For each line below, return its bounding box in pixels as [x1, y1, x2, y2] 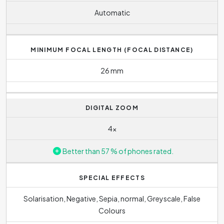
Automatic [94, 7, 130, 17]
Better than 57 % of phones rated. [62, 146, 173, 155]
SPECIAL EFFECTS [78, 174, 145, 181]
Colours [98, 205, 125, 215]
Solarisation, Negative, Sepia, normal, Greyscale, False [23, 193, 200, 203]
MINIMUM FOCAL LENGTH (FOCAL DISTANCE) [30, 46, 193, 53]
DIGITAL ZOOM [85, 104, 139, 111]
